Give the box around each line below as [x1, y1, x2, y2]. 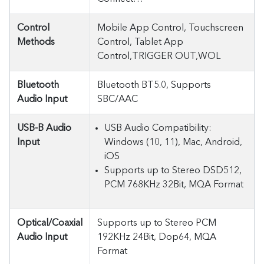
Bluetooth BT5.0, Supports [97, 81, 211, 90]
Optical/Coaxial [17, 219, 82, 228]
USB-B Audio [17, 124, 71, 133]
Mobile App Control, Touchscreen [97, 24, 243, 33]
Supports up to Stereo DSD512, [104, 166, 242, 176]
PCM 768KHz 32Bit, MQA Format [104, 180, 243, 190]
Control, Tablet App [97, 38, 183, 47]
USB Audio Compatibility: [104, 124, 212, 133]
